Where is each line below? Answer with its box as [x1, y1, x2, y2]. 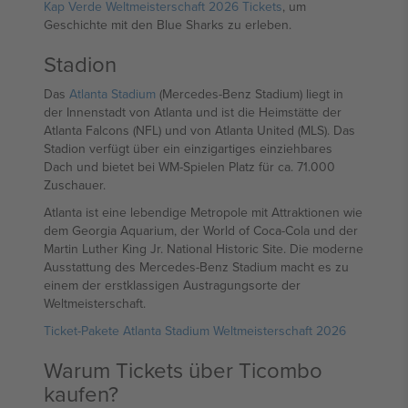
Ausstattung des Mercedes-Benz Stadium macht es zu [44, 258, 349, 276]
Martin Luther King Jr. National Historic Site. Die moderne [44, 240, 363, 258]
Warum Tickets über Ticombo [44, 354, 322, 385]
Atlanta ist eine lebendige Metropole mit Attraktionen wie [44, 203, 362, 221]
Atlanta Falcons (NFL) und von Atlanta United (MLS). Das [44, 121, 355, 139]
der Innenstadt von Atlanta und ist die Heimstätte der [44, 103, 342, 121]
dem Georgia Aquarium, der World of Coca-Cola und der [44, 221, 358, 240]
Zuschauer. [44, 176, 106, 194]
